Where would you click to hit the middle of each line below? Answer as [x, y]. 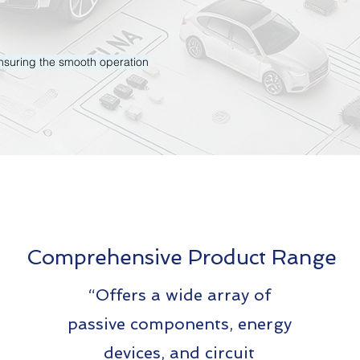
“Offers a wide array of [179, 295]
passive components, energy [179, 324]
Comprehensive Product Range [181, 257]
